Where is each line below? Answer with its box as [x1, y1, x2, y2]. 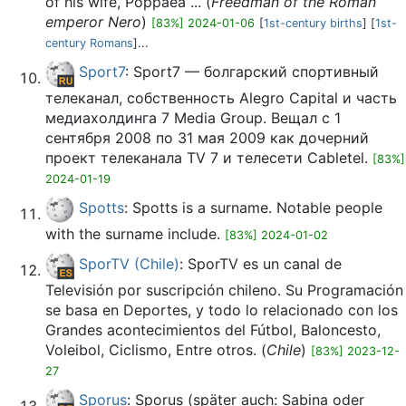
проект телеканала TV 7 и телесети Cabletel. [45, 149, 372, 167]
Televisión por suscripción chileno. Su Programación [45, 281, 403, 299]
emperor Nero [45, 13, 141, 31]
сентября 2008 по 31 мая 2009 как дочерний [45, 129, 369, 147]
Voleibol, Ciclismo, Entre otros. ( [45, 341, 266, 359]
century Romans [45, 36, 133, 50]
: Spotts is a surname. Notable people [124, 198, 382, 217]
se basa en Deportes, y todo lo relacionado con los [45, 301, 398, 319]
